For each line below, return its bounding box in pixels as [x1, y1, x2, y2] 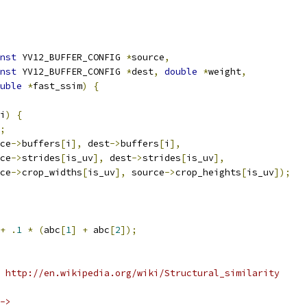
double [164, 66, 197, 77]
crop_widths [22, 167, 82, 178]
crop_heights [175, 167, 241, 178]
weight [208, 66, 241, 77]
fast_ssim [33, 80, 82, 92]
